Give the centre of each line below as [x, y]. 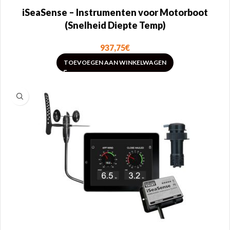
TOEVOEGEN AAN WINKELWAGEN [115, 62]
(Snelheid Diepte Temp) [115, 25]
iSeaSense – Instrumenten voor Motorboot [115, 12]
